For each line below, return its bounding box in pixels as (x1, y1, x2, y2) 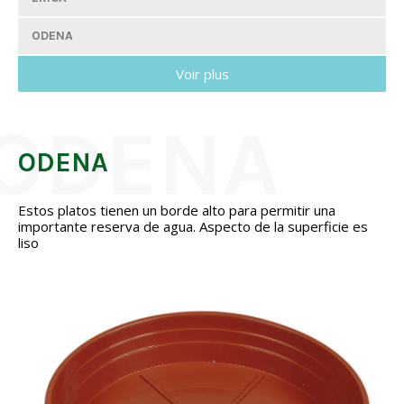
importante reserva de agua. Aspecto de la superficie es (18, 217, 368, 235)
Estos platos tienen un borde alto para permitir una (18, 201, 335, 219)
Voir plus (175, 65, 229, 83)
